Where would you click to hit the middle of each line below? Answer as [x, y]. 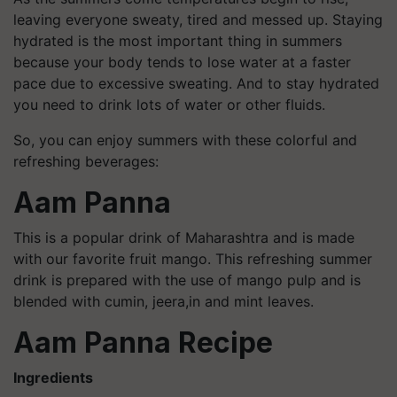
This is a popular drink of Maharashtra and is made [184, 237]
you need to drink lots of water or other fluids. [169, 104]
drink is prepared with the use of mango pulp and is [187, 280]
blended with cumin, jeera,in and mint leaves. [166, 301]
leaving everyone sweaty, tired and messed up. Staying [198, 19]
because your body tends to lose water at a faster [182, 62]
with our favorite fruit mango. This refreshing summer [193, 258]
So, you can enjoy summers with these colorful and [185, 140]
